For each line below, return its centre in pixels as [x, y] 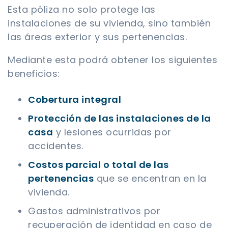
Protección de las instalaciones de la [120, 119]
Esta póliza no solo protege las [82, 10]
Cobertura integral [75, 100]
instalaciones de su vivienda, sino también [109, 23]
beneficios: [34, 74]
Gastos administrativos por [94, 211]
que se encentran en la [150, 179]
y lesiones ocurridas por [112, 132]
